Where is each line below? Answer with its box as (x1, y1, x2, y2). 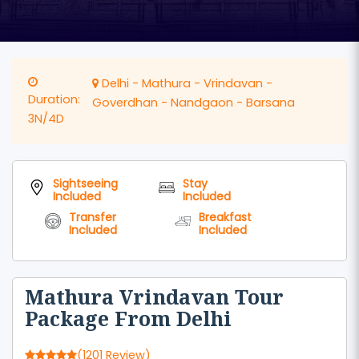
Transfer (69, 209, 116, 225)
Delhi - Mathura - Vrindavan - (102, 75, 273, 91)
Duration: (28, 91, 80, 107)
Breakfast (199, 209, 252, 225)
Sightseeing (53, 175, 118, 192)
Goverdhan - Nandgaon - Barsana (92, 95, 296, 111)
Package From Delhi (25, 305, 232, 332)
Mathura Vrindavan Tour (25, 283, 284, 310)
